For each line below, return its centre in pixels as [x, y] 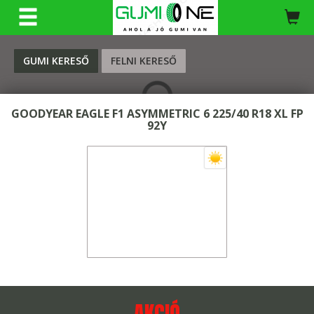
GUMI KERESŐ [56, 61]
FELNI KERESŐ [144, 61]
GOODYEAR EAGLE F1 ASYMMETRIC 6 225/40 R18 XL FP [157, 114]
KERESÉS [166, 22]
